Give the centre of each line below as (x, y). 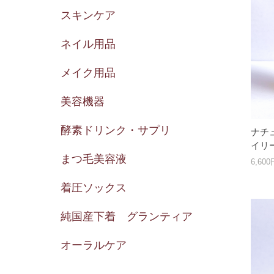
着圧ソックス (93, 188)
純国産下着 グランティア (126, 217)
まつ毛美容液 (93, 159)
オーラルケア (93, 246)
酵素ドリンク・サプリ (115, 131)
